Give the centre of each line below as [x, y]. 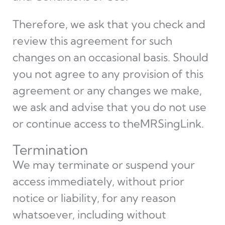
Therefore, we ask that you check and [109, 24]
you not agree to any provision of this [108, 74]
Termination [50, 150]
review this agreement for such [92, 41]
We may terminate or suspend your [103, 165]
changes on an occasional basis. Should [110, 57]
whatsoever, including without [89, 214]
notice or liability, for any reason [94, 198]
